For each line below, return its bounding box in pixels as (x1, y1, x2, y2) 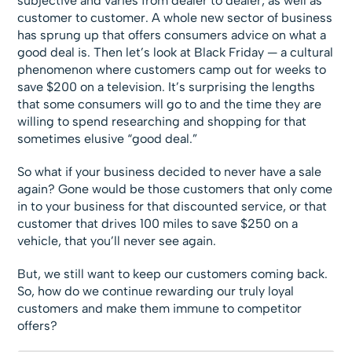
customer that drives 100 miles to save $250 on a (17, 216, 299, 231)
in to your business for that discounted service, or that (17, 199, 328, 214)
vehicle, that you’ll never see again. (17, 233, 217, 248)
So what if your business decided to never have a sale (17, 164, 322, 179)
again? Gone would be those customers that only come (17, 181, 333, 196)
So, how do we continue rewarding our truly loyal (17, 284, 295, 299)
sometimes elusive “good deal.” (17, 131, 198, 146)
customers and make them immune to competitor (17, 301, 302, 316)
